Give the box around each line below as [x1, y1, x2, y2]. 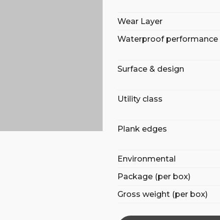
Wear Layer [117, 17, 163, 26]
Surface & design [117, 64, 184, 74]
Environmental [117, 154, 176, 164]
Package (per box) [117, 172, 191, 181]
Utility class [117, 94, 163, 104]
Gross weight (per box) [117, 190, 208, 199]
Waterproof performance [117, 34, 218, 44]
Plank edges [117, 124, 167, 134]
